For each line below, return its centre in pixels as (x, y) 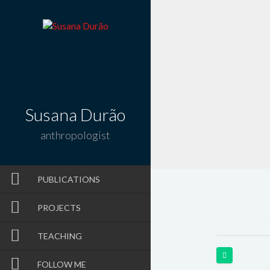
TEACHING (59, 236)
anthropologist (75, 135)
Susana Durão (75, 115)
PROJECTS (59, 208)
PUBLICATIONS (68, 179)
